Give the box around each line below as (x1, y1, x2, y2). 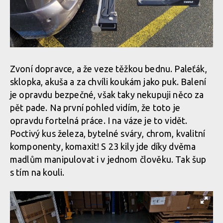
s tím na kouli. (10, 167, 67, 177)
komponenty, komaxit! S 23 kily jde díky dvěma (10, 141, 196, 151)
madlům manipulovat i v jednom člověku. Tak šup (10, 154, 207, 164)
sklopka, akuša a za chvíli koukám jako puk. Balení (10, 77, 207, 87)
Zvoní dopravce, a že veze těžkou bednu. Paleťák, (10, 64, 207, 74)
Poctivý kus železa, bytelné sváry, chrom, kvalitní (10, 128, 206, 138)
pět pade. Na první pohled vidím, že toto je (10, 103, 180, 112)
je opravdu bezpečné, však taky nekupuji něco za (10, 90, 204, 100)
